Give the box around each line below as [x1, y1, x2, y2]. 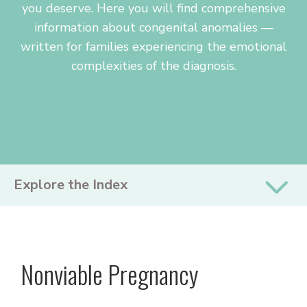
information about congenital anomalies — [34, 19, 273, 36]
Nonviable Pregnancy [21, 256, 199, 292]
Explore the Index [14, 175, 127, 194]
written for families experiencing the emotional [21, 38, 286, 55]
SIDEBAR [20, 191, 93, 210]
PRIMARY [20, 167, 98, 185]
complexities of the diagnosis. [71, 58, 236, 74]
